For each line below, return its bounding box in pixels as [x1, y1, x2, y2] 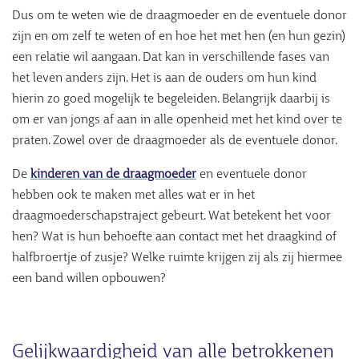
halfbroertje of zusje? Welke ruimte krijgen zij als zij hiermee [12, 252, 342, 264]
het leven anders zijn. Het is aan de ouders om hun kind [12, 72, 317, 85]
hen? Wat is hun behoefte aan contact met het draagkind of [12, 231, 337, 244]
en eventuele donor [196, 168, 307, 181]
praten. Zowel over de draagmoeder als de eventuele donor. [12, 135, 337, 147]
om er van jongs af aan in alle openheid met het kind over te [12, 114, 342, 127]
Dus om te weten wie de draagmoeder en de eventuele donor [12, 10, 347, 22]
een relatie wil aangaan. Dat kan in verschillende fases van [12, 51, 329, 64]
